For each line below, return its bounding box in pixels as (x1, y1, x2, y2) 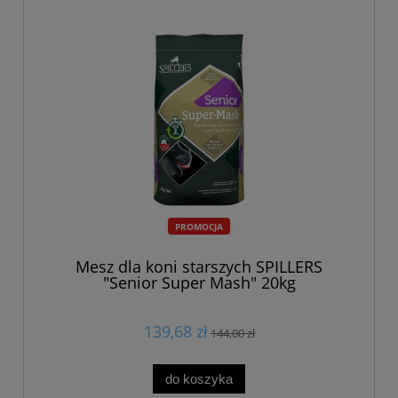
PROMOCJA (175, 219, 223, 233)
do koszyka (165, 370, 233, 386)
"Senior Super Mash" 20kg (102, 272, 296, 294)
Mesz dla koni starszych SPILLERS (76, 256, 322, 278)
